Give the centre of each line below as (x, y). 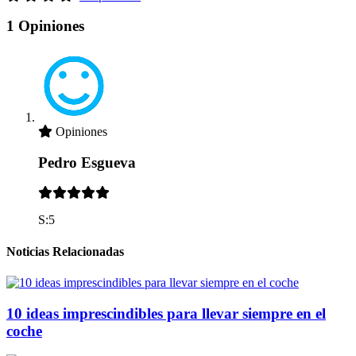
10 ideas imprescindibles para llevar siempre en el (166, 313)
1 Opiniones (45, 26)
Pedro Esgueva (87, 162)
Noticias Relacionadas (65, 251)
